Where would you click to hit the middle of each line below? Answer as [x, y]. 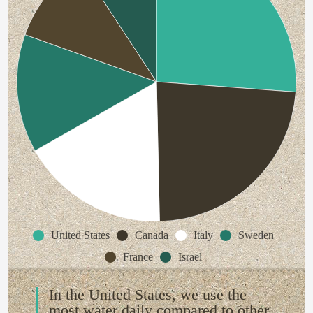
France [138, 257]
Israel [190, 257]
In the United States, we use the [148, 294]
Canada [151, 235]
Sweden [256, 235]
